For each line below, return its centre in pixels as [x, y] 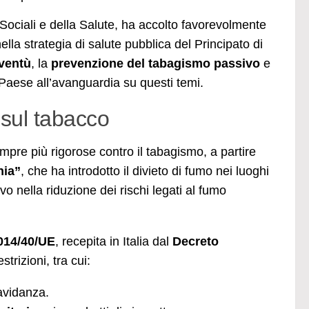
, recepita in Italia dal [114, 241]
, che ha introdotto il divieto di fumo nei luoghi [145, 171]
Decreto [196, 241]
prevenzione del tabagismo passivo [156, 63]
